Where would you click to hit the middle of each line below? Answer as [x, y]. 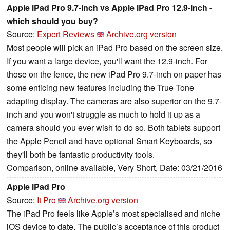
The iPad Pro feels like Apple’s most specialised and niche [113, 213]
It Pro [46, 200]
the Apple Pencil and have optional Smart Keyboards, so [109, 141]
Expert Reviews [66, 34]
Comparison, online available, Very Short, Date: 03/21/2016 [114, 167]
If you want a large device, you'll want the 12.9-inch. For [107, 61]
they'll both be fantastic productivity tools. [81, 154]
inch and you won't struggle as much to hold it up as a [103, 114]
